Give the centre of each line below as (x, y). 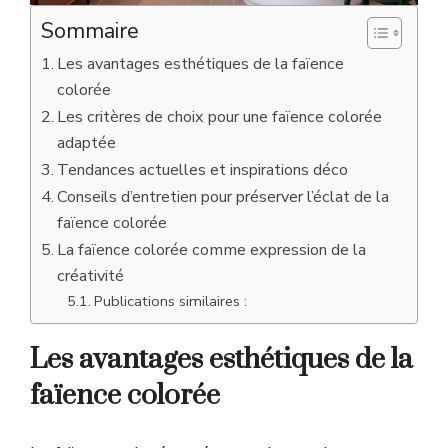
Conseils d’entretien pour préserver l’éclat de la (223, 196)
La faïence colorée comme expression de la (212, 249)
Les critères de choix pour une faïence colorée (220, 116)
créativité (91, 275)
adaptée (87, 142)
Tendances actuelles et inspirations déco (203, 169)
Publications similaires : (170, 300)
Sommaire (90, 30)
